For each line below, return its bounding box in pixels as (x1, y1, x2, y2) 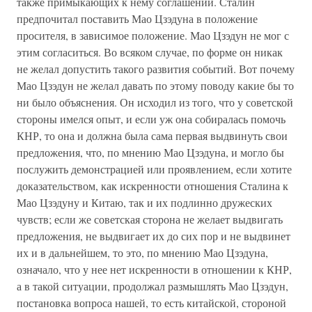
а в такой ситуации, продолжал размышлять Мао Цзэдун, (17, 279, 288, 293)
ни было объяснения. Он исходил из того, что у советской (17, 95, 293, 109)
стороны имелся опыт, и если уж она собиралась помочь (17, 111, 286, 126)
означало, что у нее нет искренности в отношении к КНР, (17, 262, 292, 276)
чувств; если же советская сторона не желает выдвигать (17, 212, 283, 226)
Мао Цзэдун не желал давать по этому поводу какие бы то (17, 78, 294, 93)
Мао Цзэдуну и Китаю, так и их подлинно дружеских (17, 195, 272, 210)
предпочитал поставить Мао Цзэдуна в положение (17, 11, 258, 26)
